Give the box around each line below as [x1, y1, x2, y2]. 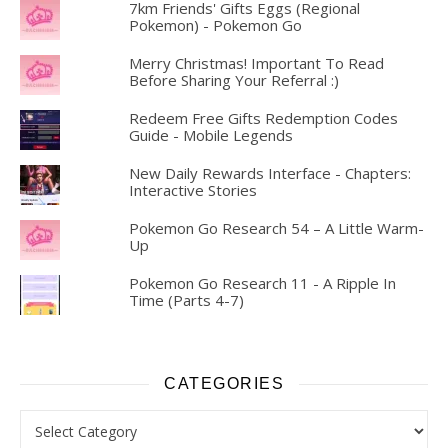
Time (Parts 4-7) [128, 289, 244, 310]
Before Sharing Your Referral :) [128, 69, 339, 90]
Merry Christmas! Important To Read [128, 52, 384, 73]
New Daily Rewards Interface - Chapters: [128, 162, 411, 183]
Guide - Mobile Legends [128, 124, 293, 145]
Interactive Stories [128, 179, 257, 200]
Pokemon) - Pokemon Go [128, 14, 302, 35]
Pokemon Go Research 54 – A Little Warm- [128, 217, 424, 238]
